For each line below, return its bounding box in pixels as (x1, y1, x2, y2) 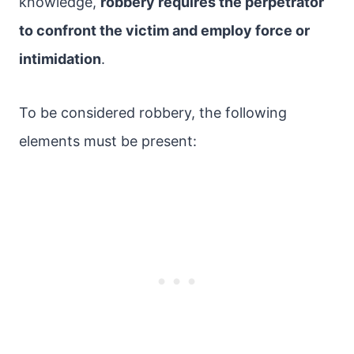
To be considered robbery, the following (19, 104, 287, 121)
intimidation (19, 51, 101, 67)
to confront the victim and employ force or (19, 22, 310, 39)
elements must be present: (19, 133, 197, 149)
